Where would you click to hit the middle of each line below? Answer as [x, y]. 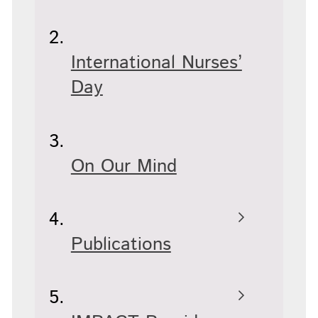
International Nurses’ [156, 63]
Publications [121, 244]
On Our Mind [124, 166]
